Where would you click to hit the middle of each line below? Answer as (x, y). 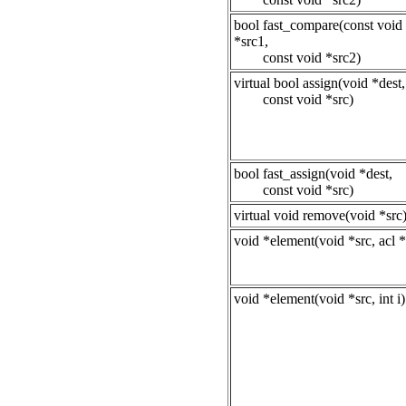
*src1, (251, 42)
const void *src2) (297, 58)
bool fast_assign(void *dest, (313, 174)
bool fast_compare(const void (318, 25)
